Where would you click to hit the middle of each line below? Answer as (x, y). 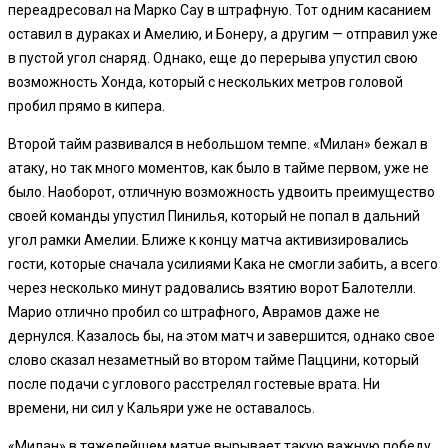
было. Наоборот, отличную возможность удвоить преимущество (221, 191)
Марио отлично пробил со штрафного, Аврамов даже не (194, 311)
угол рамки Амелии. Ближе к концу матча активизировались (208, 239)
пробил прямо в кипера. (86, 105)
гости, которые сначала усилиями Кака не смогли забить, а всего (223, 263)
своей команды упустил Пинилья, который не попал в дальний (214, 215)
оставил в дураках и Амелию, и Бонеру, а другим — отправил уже (223, 33)
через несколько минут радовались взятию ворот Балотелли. (212, 287)
